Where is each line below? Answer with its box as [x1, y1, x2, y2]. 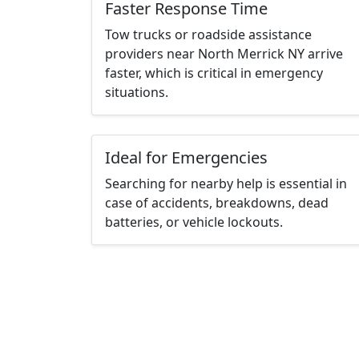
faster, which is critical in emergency [105, 64, 323, 83]
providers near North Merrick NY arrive [105, 45, 343, 63]
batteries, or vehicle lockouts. [105, 213, 283, 232]
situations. [105, 83, 168, 102]
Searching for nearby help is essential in [105, 175, 347, 193]
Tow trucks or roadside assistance [105, 26, 312, 44]
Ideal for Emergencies [105, 147, 268, 169]
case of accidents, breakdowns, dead [105, 194, 329, 212]
